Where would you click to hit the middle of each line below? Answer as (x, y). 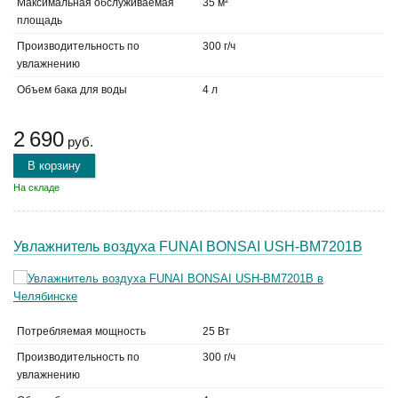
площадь (40, 20)
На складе (36, 187)
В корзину (54, 166)
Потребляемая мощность (81, 331)
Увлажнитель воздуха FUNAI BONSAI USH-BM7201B (188, 247)
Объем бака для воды (72, 90)
